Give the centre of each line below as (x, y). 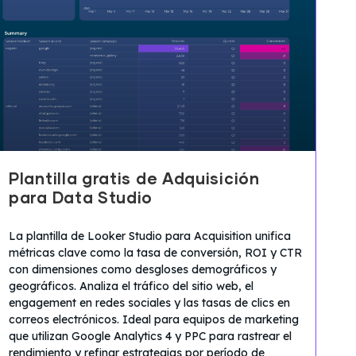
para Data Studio (81, 198)
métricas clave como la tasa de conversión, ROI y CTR (155, 252)
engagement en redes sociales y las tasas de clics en (149, 302)
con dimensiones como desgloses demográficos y (143, 269)
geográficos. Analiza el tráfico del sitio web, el (131, 286)
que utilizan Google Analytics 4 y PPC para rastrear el (150, 336)
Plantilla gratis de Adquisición (134, 179)
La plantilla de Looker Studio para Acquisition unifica (150, 236)
